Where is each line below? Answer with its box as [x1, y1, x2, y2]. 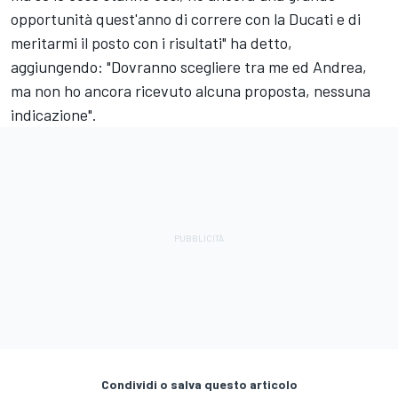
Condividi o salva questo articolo [100, 376, 298, 392]
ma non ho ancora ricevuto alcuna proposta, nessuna [11, 80, 370, 100]
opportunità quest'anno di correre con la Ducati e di [11, 8, 361, 28]
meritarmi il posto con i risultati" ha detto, [11, 32, 292, 52]
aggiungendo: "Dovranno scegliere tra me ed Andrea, [11, 56, 367, 76]
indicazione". [11, 104, 97, 124]
